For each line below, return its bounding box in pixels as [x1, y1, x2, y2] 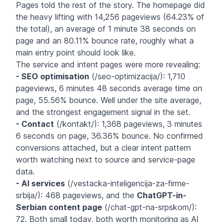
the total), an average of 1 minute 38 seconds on [16, 23, 196, 34]
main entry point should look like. [16, 47, 136, 57]
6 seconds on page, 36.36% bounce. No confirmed [16, 130, 203, 141]
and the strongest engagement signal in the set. [16, 107, 190, 117]
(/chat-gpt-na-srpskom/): [102, 202, 197, 212]
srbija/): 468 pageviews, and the [16, 190, 137, 200]
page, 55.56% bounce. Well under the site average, [16, 95, 201, 105]
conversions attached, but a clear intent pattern [16, 142, 191, 153]
